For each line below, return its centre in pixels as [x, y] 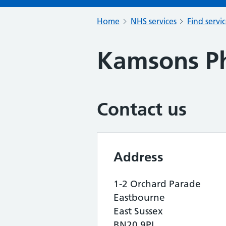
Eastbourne [139, 197]
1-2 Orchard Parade [157, 184]
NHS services [153, 21]
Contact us [142, 109]
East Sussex [138, 211]
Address [138, 157]
